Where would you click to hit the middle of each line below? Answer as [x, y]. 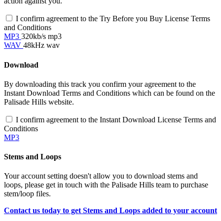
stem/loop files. [27, 194]
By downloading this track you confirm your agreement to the [100, 84]
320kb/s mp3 [41, 37]
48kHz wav [41, 45]
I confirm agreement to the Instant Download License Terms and [116, 119]
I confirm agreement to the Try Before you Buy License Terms [113, 19]
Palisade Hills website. [39, 102]
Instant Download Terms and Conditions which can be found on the [110, 93]
